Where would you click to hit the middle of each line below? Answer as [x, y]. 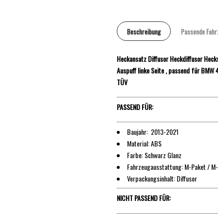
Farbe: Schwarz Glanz [154, 155]
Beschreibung [144, 31]
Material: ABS [144, 144]
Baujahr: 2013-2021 [153, 132]
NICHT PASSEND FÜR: [144, 198]
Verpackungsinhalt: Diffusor [162, 179]
